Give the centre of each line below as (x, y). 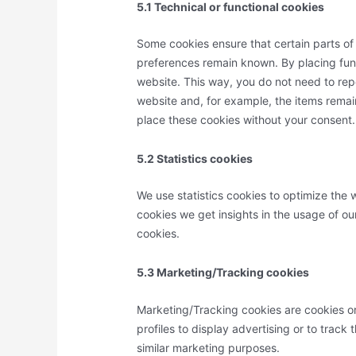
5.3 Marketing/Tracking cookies (223, 273)
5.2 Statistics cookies (195, 158)
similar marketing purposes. (209, 347)
